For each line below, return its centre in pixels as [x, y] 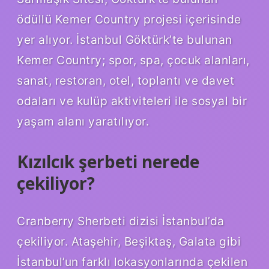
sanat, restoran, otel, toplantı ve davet [125, 80]
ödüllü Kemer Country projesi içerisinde [129, 19]
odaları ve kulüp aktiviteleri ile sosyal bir [132, 101]
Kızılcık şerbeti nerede [108, 161]
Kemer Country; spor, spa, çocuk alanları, [133, 60]
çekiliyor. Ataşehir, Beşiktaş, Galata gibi [129, 242]
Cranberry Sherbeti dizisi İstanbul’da [121, 221]
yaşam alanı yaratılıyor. [83, 121]
